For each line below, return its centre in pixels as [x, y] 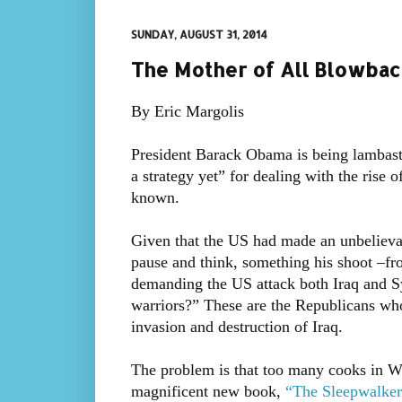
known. [155, 198]
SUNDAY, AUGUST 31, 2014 [199, 35]
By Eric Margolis [187, 112]
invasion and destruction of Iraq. [236, 327]
